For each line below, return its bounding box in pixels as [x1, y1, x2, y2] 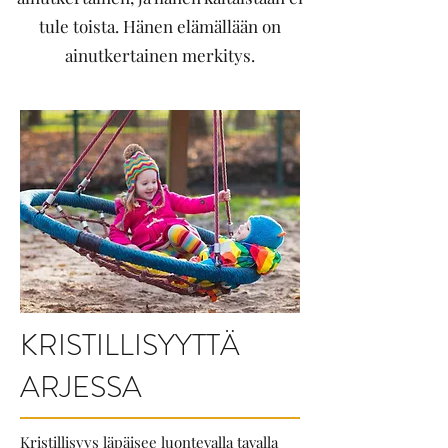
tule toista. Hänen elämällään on [39, 15, 281, 37]
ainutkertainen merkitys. [65, 44, 255, 66]
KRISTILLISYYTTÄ [20, 324, 240, 366]
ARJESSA [20, 366, 142, 408]
